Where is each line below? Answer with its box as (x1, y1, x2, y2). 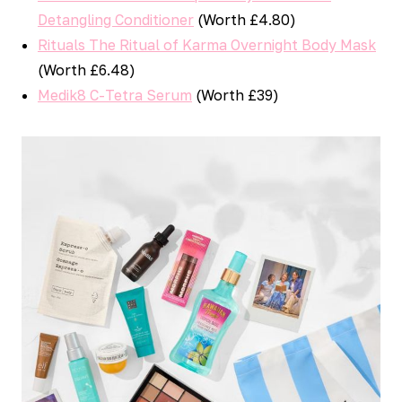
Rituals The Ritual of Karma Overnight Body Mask (38, 36, 376, 54)
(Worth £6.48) (38, 61, 135, 79)
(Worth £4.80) (194, 11, 296, 29)
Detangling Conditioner (38, 11, 194, 29)
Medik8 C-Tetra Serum (38, 86, 192, 104)
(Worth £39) (192, 86, 279, 104)
